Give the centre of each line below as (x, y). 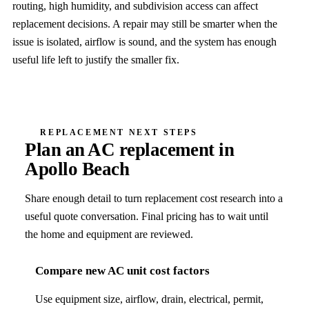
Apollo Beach (77, 169)
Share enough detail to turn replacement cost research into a (154, 199)
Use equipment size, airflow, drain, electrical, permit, (150, 299)
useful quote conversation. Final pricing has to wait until (147, 217)
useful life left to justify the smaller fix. (96, 60)
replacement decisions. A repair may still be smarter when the (144, 24)
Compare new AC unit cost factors (123, 271)
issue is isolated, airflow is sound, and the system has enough (144, 42)
